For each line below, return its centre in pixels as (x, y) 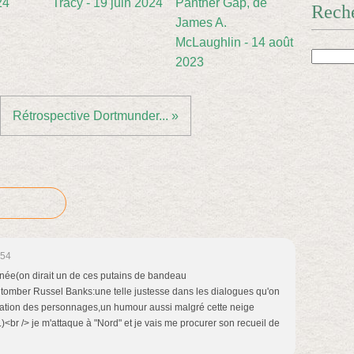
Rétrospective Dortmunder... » (96, 116)
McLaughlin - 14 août (234, 42)
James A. (201, 23)
